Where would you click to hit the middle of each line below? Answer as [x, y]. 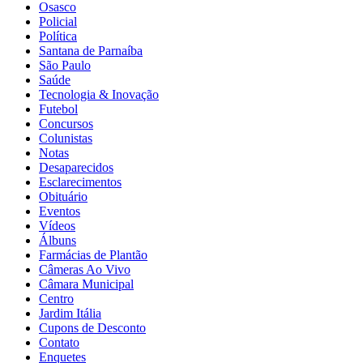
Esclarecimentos [80, 181]
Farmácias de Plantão [93, 254]
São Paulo [65, 65]
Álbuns [58, 240]
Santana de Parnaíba [91, 50]
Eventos [60, 211]
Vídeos [57, 225]
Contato [59, 342]
